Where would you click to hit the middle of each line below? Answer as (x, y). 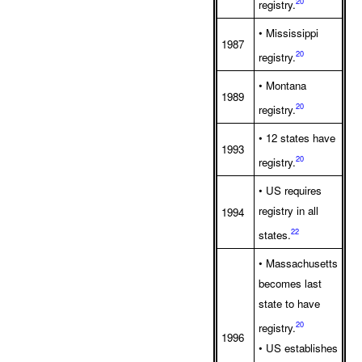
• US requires (290, 191)
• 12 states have (297, 138)
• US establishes (298, 347)
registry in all (288, 211)
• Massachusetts (298, 263)
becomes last (290, 284)
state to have (289, 304)
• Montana (282, 86)
